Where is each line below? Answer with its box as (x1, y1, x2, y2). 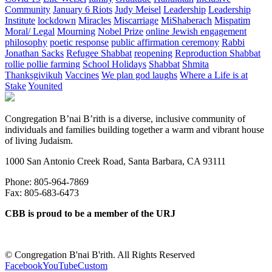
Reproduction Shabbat (175, 48, 260, 59)
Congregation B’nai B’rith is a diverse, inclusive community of (5, 114, 245, 124)
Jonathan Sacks (5, 48, 64, 59)
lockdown (38, 15, 76, 26)
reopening (134, 48, 172, 59)
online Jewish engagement (146, 26, 246, 37)
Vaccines (65, 70, 99, 81)
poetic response (50, 37, 109, 48)
